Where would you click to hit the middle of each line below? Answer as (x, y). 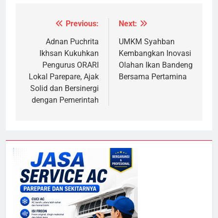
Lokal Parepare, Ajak (64, 77)
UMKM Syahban (147, 42)
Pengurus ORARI (71, 65)
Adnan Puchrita (72, 42)
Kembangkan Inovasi (155, 54)
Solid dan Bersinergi (64, 89)
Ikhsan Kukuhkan (69, 54)
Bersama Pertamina (153, 77)
